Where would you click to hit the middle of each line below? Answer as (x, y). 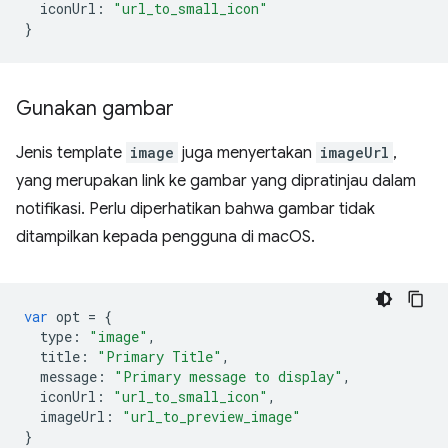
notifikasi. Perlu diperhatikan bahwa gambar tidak (195, 208)
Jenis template (71, 152)
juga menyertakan (247, 152)
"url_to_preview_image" (211, 416)
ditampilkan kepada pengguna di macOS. (165, 236)
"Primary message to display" (228, 376)
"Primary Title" (159, 356)
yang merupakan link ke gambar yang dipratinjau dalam (216, 180)
